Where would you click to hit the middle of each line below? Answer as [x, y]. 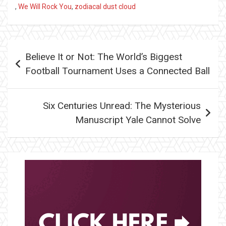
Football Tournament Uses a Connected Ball [118, 71]
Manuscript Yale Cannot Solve [138, 120]
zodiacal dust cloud [105, 6]
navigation [37, 63]
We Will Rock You [45, 6]
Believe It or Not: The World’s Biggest [104, 56]
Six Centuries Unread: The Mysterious [122, 105]
